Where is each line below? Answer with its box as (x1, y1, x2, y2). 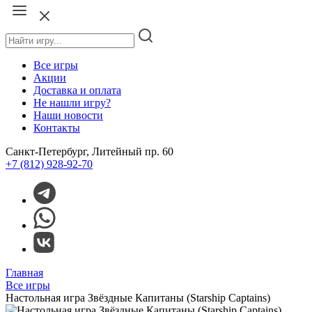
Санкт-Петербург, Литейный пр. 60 (6, 146, 173, 157)
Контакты (33, 122, 80, 134)
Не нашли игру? (33, 97, 111, 109)
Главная (6, 267, 43, 279)
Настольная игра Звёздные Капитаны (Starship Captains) (6, 292, 270, 304)
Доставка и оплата (33, 84, 121, 96)
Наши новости (33, 109, 103, 121)
